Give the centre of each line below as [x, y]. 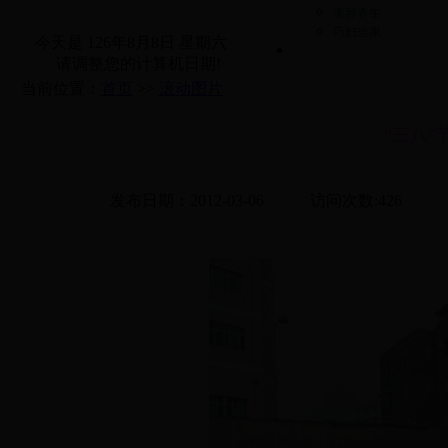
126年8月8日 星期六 [156, 42]
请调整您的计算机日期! [130, 63]
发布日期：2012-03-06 [186, 200]
